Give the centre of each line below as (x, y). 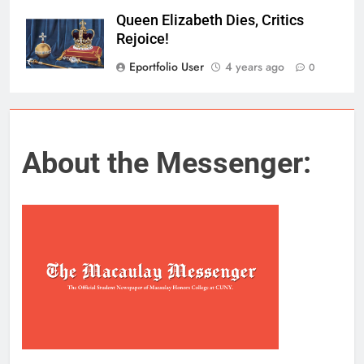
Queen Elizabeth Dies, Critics (210, 20)
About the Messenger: (167, 163)
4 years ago (255, 66)
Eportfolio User (167, 66)
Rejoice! (143, 39)
